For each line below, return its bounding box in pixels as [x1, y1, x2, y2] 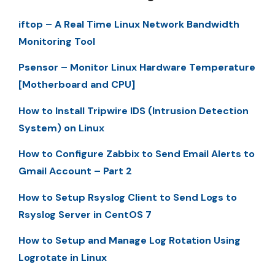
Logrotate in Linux [18, 250, 107, 264]
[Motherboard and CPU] [18, 78, 135, 91]
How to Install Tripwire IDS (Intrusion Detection [18, 104, 249, 117]
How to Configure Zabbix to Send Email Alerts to [18, 147, 255, 161]
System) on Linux [18, 121, 104, 134]
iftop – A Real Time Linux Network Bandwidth [18, 18, 239, 31]
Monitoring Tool [18, 35, 95, 48]
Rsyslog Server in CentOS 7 [18, 207, 152, 221]
